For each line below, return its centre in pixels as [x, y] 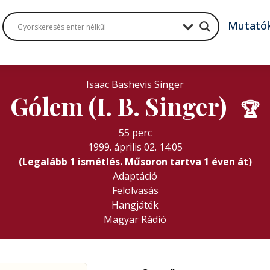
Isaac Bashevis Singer [135, 84]
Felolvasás [135, 190]
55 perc [135, 133]
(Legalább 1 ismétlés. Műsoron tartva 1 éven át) [135, 162]
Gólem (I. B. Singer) [121, 106]
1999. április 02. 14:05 [135, 147]
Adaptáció [135, 176]
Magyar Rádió [135, 219]
